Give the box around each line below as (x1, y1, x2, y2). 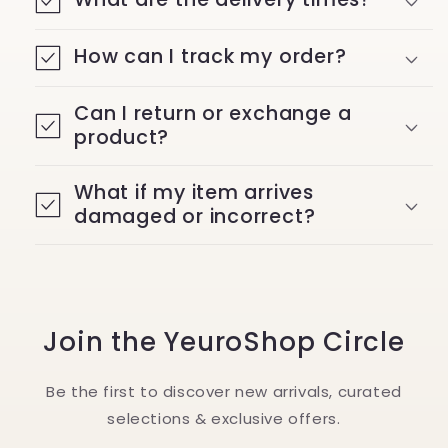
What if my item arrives (74, 179, 314, 207)
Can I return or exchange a (74, 100, 352, 128)
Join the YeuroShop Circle (43, 324, 405, 361)
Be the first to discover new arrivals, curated (46, 381, 402, 403)
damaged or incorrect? (74, 203, 316, 231)
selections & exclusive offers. (107, 408, 341, 430)
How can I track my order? (74, 43, 347, 71)
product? (74, 124, 170, 152)
